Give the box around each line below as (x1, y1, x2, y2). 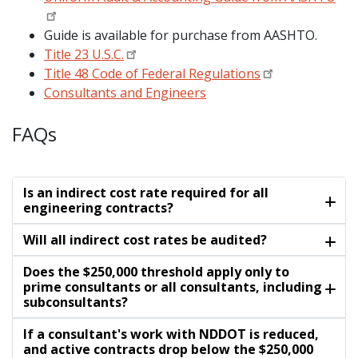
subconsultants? (22, 293, 128, 312)
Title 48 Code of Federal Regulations (44, 65, 261, 83)
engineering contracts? (22, 199, 173, 217)
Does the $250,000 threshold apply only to (22, 263, 289, 281)
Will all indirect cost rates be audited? (22, 231, 267, 249)
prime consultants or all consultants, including (22, 278, 322, 296)
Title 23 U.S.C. (44, 46, 124, 64)
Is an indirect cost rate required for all (22, 184, 268, 202)
